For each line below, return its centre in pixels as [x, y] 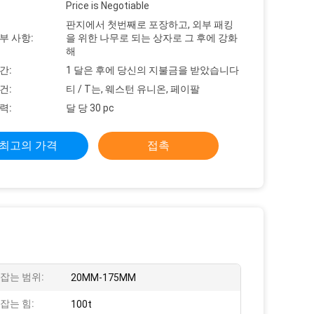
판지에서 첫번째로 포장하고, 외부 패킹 [150, 25]
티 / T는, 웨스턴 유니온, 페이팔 [133, 89]
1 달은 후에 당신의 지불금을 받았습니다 [152, 70]
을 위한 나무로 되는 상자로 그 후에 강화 [152, 38]
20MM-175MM [103, 278]
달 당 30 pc [90, 108]
